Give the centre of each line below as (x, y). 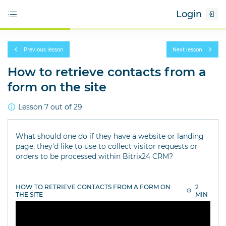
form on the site (57, 87)
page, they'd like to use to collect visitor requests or (107, 146)
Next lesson (187, 49)
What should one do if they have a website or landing (110, 136)
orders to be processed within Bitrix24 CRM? (94, 156)
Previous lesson (44, 49)
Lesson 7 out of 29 (50, 107)
